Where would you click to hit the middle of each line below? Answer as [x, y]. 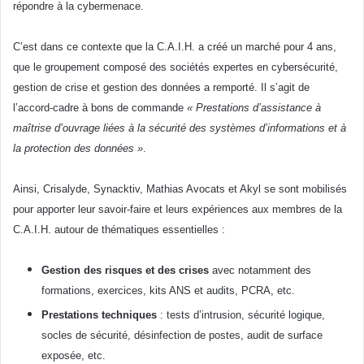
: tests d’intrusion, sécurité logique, [243, 315]
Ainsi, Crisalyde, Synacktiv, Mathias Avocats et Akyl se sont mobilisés [180, 189]
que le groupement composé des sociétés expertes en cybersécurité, [175, 67]
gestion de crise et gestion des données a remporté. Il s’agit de [161, 88]
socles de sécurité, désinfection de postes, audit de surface [182, 336]
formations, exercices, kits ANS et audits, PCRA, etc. [168, 291]
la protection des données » [78, 149]
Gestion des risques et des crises [125, 271]
